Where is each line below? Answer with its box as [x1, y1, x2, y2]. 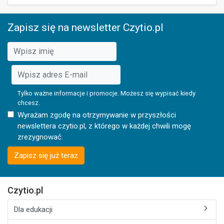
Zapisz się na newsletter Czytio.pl [7, 21, 163, 33]
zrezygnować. [17, 132, 63, 141]
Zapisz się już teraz [14, 151, 78, 160]
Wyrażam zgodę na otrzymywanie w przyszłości [17, 110, 176, 119]
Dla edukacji [14, 205, 52, 214]
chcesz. [17, 99, 40, 106]
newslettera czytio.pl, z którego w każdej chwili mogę [17, 121, 191, 130]
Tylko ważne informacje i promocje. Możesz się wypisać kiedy [17, 89, 195, 97]
